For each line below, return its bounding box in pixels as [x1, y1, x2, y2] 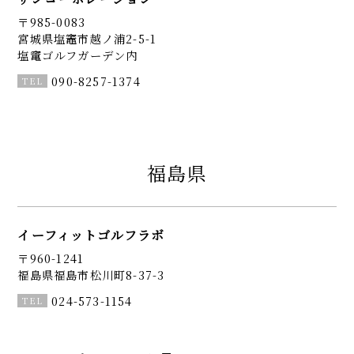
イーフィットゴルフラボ [17, 226, 165, 245]
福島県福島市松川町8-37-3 [17, 266, 165, 284]
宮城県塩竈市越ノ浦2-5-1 [17, 30, 157, 47]
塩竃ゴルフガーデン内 [17, 47, 138, 64]
